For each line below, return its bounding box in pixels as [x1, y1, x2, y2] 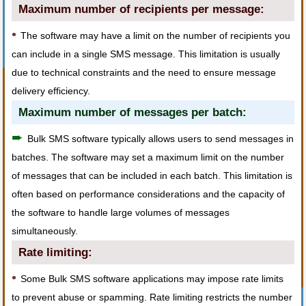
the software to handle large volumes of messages [12, 207, 230, 218]
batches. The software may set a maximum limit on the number [12, 152, 285, 163]
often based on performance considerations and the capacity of [12, 189, 286, 199]
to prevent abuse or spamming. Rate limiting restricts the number [12, 292, 293, 303]
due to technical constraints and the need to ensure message [12, 67, 277, 78]
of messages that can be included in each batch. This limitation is [12, 170, 293, 181]
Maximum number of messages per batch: [18, 106, 247, 119]
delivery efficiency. [12, 85, 91, 96]
